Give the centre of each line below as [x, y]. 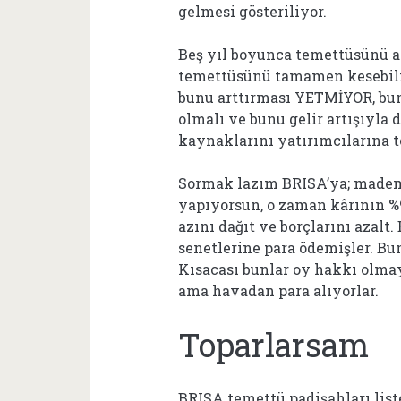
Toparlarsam [274, 345]
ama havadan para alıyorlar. [279, 290]
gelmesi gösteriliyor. [253, 11]
